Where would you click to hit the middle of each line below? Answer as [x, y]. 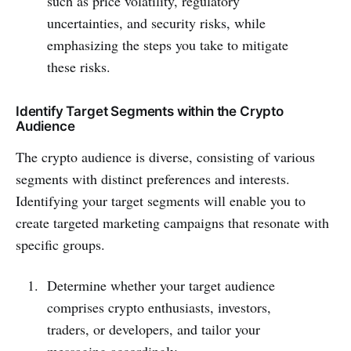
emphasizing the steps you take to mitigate [167, 44]
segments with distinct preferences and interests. [153, 178]
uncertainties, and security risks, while [156, 22]
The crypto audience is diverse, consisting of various [165, 156]
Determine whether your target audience [161, 285]
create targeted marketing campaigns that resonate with [172, 222]
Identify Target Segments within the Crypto [150, 111]
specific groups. [60, 244]
